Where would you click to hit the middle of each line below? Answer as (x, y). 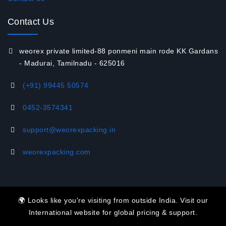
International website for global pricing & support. (113, 212)
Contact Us (31, 22)
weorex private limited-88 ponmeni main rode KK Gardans (119, 51)
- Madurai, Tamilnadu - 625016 (72, 63)
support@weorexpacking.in (69, 130)
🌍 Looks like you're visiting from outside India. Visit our (113, 200)
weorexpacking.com (57, 152)
